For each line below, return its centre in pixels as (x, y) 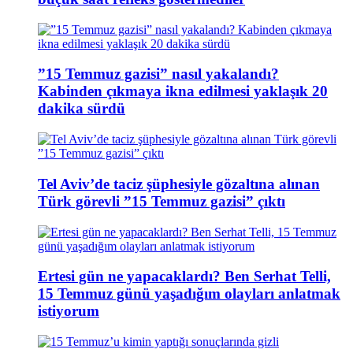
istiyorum (69, 311)
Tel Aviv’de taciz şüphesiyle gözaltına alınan (179, 184)
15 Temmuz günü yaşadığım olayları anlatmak (189, 294)
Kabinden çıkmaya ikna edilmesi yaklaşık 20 (183, 91)
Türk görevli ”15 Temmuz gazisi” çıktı (162, 201)
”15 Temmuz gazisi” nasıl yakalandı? (158, 74)
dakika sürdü (82, 109)
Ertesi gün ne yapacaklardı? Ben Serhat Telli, (184, 277)
